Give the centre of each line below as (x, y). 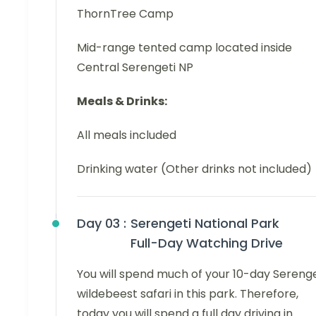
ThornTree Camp (125, 13)
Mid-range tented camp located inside (184, 47)
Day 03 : (102, 223)
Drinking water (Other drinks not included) (194, 169)
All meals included (127, 135)
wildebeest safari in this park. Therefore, (188, 293)
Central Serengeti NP (135, 67)
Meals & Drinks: (122, 101)
